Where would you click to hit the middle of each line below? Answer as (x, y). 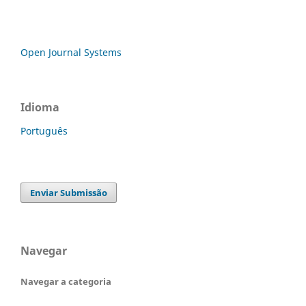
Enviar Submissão (69, 192)
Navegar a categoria (66, 281)
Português (44, 130)
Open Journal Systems (71, 52)
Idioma (40, 107)
